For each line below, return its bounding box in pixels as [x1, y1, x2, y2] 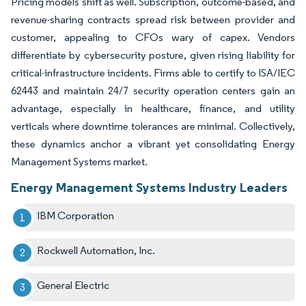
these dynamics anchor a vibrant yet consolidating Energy [11, 137, 295, 151]
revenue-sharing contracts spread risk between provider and [11, 13, 295, 27]
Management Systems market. [11, 155, 148, 169]
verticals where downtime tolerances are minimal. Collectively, [11, 120, 295, 133]
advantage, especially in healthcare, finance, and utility [11, 102, 295, 115]
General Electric [37, 279, 110, 292]
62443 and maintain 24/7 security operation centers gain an [11, 84, 295, 98]
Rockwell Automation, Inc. [37, 244, 156, 258]
